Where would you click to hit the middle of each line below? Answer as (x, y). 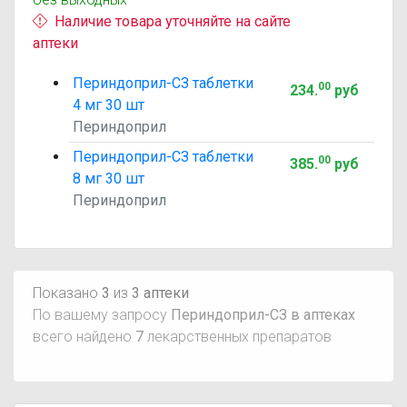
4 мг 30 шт (109, 105)
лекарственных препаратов (238, 337)
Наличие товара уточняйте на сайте (173, 21)
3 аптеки (160, 293)
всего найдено (84, 337)
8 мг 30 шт (109, 179)
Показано (67, 293)
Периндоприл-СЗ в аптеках (263, 315)
